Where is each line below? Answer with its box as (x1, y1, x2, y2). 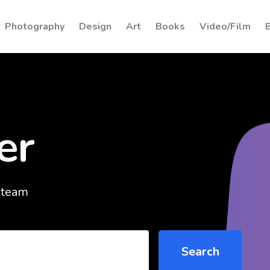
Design (79, 19, 111, 33)
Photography (5, 19, 64, 33)
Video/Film (199, 19, 251, 33)
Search (181, 243, 219, 260)
